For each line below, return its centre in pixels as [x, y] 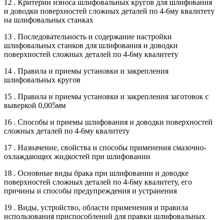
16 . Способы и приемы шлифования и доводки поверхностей [108, 122]
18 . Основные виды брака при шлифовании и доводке [96, 173]
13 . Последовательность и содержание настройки [88, 36]
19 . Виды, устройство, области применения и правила [96, 207]
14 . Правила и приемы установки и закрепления [86, 71]
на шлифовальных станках [49, 20]
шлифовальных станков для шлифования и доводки [91, 45]
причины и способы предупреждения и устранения [90, 191]
